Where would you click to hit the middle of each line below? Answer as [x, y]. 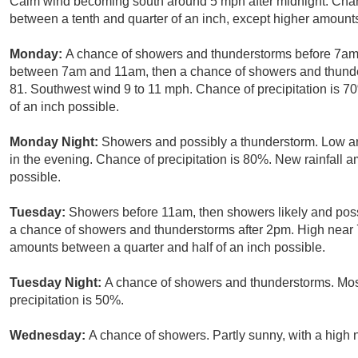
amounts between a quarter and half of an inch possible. [167, 248]
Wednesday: [49, 336]
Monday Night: [56, 142]
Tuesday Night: [57, 283]
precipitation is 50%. [67, 300]
